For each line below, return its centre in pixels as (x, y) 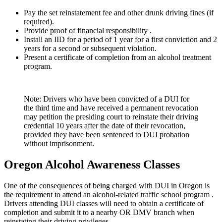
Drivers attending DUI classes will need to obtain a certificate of (104, 204)
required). (39, 22)
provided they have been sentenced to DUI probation (107, 135)
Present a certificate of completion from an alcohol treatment (117, 57)
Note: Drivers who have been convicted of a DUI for (107, 99)
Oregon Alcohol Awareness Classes (92, 165)
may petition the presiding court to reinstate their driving (111, 117)
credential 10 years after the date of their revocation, (105, 126)
